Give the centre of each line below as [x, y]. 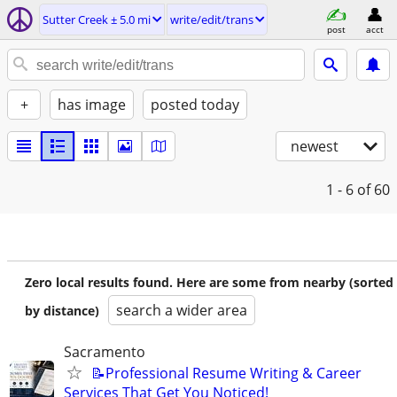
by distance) [62, 311]
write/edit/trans [212, 19]
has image [92, 105]
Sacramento [105, 352]
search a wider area [182, 310]
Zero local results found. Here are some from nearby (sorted [209, 282]
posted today [195, 105]
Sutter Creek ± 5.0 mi [97, 19]
